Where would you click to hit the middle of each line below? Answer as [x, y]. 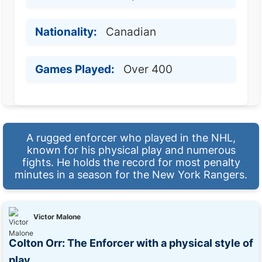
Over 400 [148, 69]
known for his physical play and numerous [131, 150]
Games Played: [75, 69]
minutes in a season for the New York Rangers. [131, 175]
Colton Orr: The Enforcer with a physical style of [131, 243]
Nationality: [66, 32]
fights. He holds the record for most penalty [131, 162]
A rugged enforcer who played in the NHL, [131, 138]
